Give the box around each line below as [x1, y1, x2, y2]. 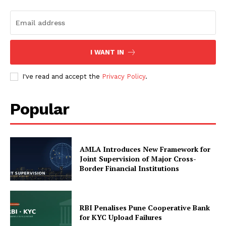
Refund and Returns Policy [26, 49, 121, 59]
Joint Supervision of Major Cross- [80, 154, 197, 164]
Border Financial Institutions [80, 163, 180, 174]
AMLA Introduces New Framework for [80, 144, 211, 154]
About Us [15, 22, 47, 32]
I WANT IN [90, 48, 124, 56]
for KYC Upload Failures [80, 212, 162, 222]
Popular [10, 99, 69, 119]
